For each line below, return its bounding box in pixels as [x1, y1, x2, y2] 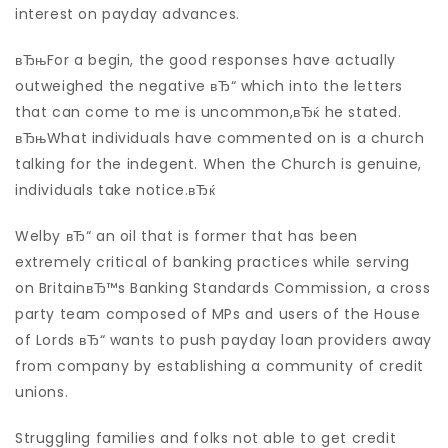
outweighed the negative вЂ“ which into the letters [15, 76, 404, 96]
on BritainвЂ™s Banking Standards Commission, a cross [15, 278, 431, 298]
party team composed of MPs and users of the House [15, 304, 421, 324]
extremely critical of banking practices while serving [15, 252, 410, 272]
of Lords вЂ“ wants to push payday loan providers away [15, 330, 432, 350]
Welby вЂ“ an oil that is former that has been [15, 226, 359, 246]
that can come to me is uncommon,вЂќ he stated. [15, 102, 402, 122]
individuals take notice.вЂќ [15, 180, 216, 200]
